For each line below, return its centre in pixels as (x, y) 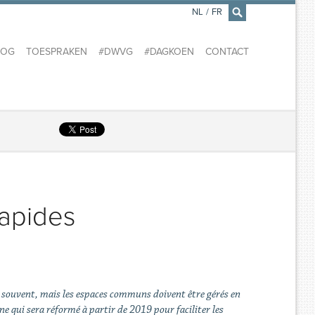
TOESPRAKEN (56, 52)
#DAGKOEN (169, 52)
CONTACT (227, 52)
